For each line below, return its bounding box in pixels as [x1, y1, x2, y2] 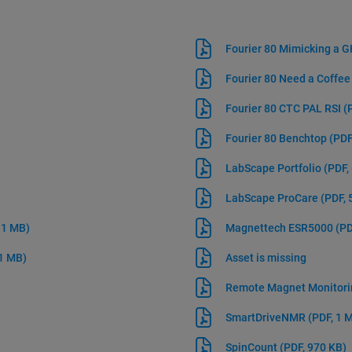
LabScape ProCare [225, 192, 321, 204]
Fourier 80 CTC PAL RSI [225, 102, 344, 115]
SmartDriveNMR [225, 311, 309, 324]
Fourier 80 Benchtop [225, 132, 330, 145]
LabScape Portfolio [225, 162, 324, 174]
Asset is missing [225, 251, 307, 264]
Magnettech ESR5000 [225, 222, 336, 234]
